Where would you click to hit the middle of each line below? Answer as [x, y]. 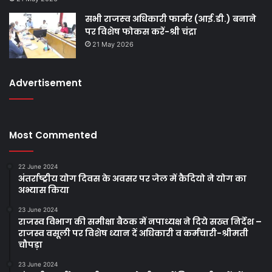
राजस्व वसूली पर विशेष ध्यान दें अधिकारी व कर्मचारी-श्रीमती [133, 233]
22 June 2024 [38, 167]
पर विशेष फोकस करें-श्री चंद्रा [141, 32]
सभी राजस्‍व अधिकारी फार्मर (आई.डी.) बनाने [171, 19]
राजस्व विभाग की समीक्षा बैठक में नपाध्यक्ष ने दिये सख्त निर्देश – [140, 222]
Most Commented [53, 135]
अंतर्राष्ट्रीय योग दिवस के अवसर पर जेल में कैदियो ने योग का [132, 179]
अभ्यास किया [44, 190]
